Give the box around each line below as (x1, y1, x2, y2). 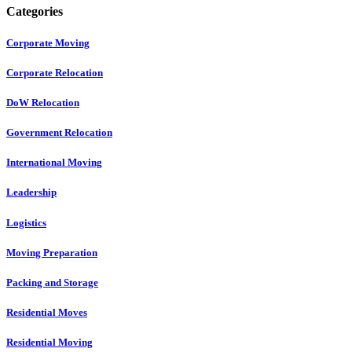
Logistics (6, 216, 46, 229)
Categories (6, 5, 63, 19)
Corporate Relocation (6, 66, 103, 79)
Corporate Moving (6, 36, 90, 49)
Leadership (6, 186, 57, 199)
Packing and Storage (6, 276, 98, 288)
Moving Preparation (6, 246, 97, 258)
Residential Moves (6, 306, 87, 319)
